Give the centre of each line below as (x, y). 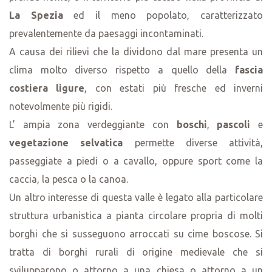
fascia (249, 70)
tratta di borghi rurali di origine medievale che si (136, 252)
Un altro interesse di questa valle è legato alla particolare (136, 197)
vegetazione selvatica (66, 142)
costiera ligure (47, 88)
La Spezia (36, 15)
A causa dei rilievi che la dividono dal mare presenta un (136, 51)
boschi (192, 124)
